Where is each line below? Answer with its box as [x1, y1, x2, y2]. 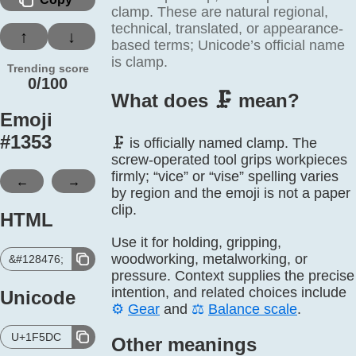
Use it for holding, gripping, [111, 234, 281, 250]
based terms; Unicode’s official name [111, 37, 345, 53]
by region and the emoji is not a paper [111, 185, 350, 201]
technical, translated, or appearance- [111, 21, 343, 37]
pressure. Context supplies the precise [111, 268, 354, 284]
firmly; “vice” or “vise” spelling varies [111, 168, 339, 184]
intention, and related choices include [111, 284, 346, 300]
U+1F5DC [11, 331, 61, 343]
